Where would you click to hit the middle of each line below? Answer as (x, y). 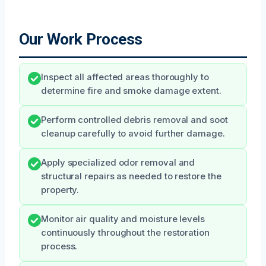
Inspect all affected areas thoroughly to (125, 77)
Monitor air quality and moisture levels (123, 219)
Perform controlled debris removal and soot (134, 120)
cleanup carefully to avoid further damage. (133, 133)
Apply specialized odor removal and (118, 162)
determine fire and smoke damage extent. (131, 91)
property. (60, 190)
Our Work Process (81, 39)
